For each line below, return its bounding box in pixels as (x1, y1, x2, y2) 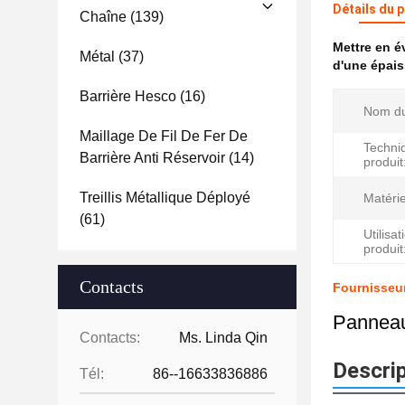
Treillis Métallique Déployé (80, 190, 250, 205)
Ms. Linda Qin (179, 330, 268, 345)
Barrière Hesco (80, 89, 176, 104)
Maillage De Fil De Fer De (80, 128, 248, 144)
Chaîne (80, 9, 127, 24)
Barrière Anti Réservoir (80, 150, 225, 165)
